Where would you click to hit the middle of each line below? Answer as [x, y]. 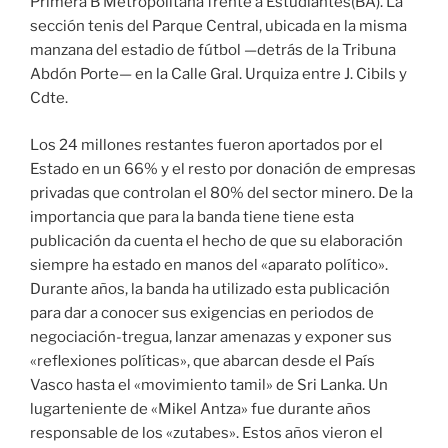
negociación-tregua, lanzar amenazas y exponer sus [211, 336]
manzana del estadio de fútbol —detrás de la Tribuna [213, 50]
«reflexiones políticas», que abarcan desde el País [202, 360]
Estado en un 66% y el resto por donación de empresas [223, 168]
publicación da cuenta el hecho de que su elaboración [216, 240]
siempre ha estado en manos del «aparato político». [209, 264]
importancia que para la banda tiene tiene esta [192, 216]
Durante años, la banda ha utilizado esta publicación [210, 288]
